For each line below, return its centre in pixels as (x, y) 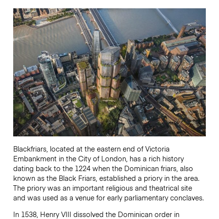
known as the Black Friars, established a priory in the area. (106, 178)
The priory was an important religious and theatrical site (102, 187)
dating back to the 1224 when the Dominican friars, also (103, 168)
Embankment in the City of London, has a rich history (98, 158)
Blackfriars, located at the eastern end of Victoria (91, 148)
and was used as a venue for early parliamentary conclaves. (108, 197)
